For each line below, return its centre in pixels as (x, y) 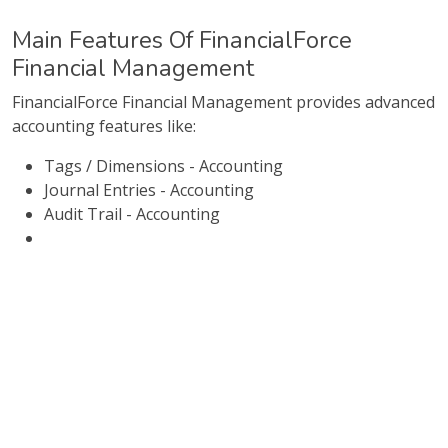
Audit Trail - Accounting (132, 214)
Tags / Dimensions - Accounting (163, 166)
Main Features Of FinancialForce (182, 40)
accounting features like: (104, 126)
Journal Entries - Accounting (149, 190)
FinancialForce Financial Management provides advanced (223, 102)
